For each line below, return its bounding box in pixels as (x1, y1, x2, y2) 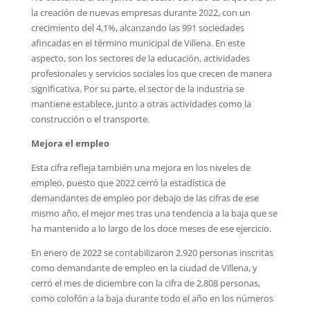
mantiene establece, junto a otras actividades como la (30, 97, 251, 110)
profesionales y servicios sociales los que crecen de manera (30, 66, 272, 80)
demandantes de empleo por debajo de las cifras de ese (30, 191, 259, 204)
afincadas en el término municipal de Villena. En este (30, 36, 245, 49)
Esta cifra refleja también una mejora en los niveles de (30, 161, 250, 174)
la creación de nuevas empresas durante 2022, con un (30, 6, 250, 19)
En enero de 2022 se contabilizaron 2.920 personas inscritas (30, 246, 273, 259)
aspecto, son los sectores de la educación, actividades (30, 51, 250, 64)
